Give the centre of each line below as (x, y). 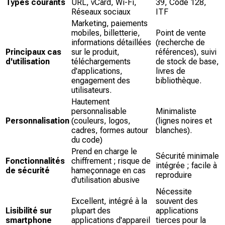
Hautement (90, 101)
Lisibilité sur (29, 210)
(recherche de (180, 42)
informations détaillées (111, 42)
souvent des (177, 201)
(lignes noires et (184, 121)
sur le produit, (95, 52)
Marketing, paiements (109, 23)
